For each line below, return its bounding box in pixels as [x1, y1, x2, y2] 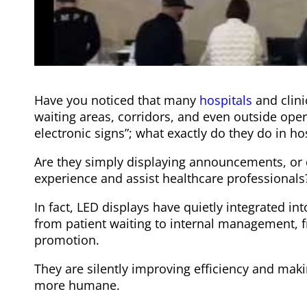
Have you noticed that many [34, 91, 199, 108]
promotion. [34, 231, 99, 248]
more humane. [34, 276, 120, 293]
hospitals [199, 91, 252, 108]
